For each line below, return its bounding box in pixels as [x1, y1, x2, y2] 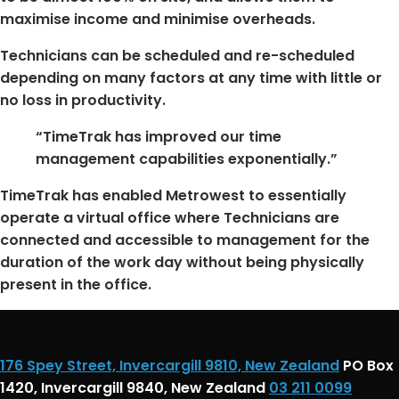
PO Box [343, 354, 394, 376]
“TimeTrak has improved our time [36, 126, 281, 147]
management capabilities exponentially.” [36, 148, 338, 169]
